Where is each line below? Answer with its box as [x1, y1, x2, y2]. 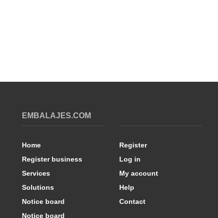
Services [22, 169, 50, 177]
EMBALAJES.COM [22, 111, 91, 120]
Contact [119, 198, 145, 205]
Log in [119, 155, 141, 163]
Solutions [22, 183, 54, 191]
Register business [22, 155, 82, 163]
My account [119, 169, 158, 177]
